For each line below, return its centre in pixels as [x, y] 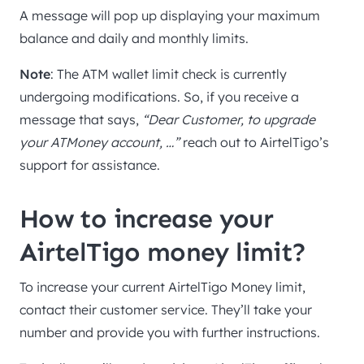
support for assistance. [90, 165]
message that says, [81, 120]
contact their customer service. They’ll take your [166, 310]
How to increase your [147, 219]
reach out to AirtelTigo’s [254, 143]
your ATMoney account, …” [100, 143]
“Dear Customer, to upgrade [229, 120]
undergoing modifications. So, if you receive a [159, 97]
